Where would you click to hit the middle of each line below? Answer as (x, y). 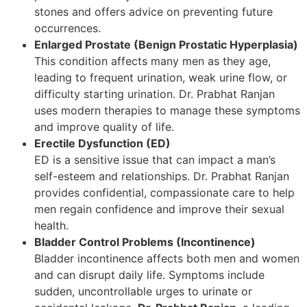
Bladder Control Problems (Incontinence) (145, 242)
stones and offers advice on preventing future (153, 11)
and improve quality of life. (104, 126)
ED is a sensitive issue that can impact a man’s (155, 159)
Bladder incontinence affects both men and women (167, 258)
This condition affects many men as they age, (152, 61)
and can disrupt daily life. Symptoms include (149, 274)
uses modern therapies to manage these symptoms (167, 110)
